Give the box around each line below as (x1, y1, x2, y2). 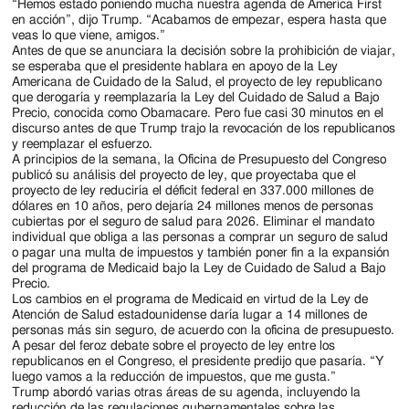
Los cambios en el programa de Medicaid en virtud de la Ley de (12, 293, 369, 306)
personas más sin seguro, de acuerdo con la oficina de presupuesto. (12, 324, 395, 337)
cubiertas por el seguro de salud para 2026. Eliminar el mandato (12, 215, 375, 228)
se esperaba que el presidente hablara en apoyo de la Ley (12, 60, 339, 73)
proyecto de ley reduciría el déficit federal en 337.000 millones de (12, 184, 374, 197)
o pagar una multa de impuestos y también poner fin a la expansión (12, 246, 391, 259)
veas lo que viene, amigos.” (12, 29, 166, 42)
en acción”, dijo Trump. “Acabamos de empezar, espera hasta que (12, 14, 387, 26)
